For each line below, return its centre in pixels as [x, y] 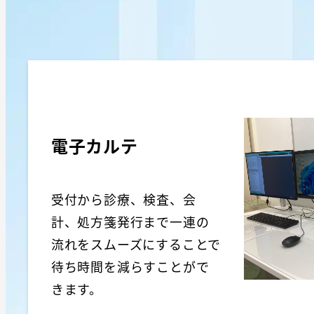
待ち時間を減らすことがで [130, 266]
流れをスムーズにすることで [136, 244]
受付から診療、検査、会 [123, 199]
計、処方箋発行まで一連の [130, 221]
